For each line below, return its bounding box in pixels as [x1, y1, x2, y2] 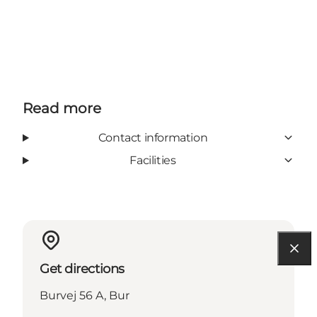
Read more [23, 99, 101, 117]
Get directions [40, 260, 125, 277]
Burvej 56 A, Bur [40, 288, 129, 302]
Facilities [129, 153, 176, 167]
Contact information [98, 130, 208, 144]
